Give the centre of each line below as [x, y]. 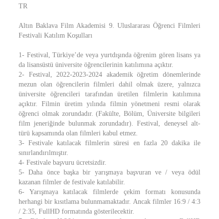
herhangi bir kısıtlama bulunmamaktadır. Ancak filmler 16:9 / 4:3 [109, 202]
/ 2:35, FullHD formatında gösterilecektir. [77, 211]
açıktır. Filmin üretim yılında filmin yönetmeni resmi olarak [109, 104]
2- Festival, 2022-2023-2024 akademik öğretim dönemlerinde [109, 75]
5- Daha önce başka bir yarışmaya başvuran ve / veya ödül [109, 172]
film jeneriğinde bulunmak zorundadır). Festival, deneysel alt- [109, 123]
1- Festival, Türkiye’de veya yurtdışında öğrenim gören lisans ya [109, 55]
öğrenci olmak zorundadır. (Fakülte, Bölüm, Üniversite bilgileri [109, 114]
